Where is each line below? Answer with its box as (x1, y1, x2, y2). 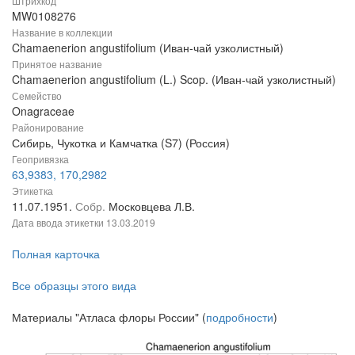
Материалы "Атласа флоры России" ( (12, 309, 206, 326)
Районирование (12, 120, 84, 135)
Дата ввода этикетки (12, 216, 106, 230)
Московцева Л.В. (109, 198, 195, 215)
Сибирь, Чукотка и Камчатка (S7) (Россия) (12, 135, 230, 151)
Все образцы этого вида (12, 277, 136, 294)
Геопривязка (12, 152, 69, 166)
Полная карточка (12, 246, 100, 262)
